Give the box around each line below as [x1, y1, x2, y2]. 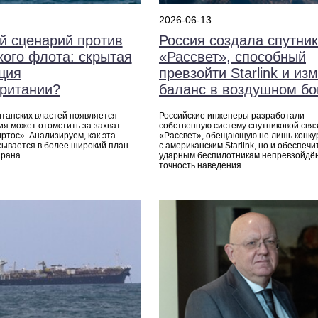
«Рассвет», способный [158, 49, 306, 65]
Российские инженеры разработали [158, 111, 305, 121]
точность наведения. [158, 160, 243, 171]
